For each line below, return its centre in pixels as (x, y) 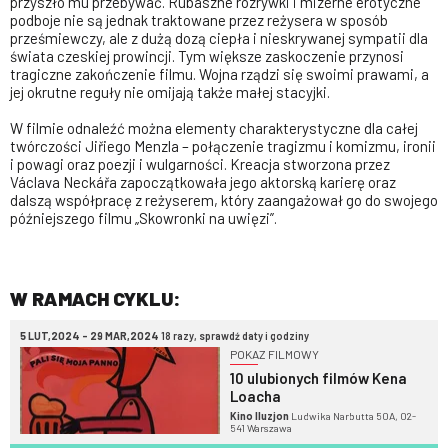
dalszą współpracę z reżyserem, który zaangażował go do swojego (224, 200)
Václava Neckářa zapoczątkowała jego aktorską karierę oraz (203, 182)
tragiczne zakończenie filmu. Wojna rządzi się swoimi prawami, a (219, 74)
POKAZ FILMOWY (274, 354)
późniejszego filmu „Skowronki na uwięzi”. (143, 218)
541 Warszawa (261, 427)
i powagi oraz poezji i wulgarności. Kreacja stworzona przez (200, 164)
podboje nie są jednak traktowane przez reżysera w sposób (199, 20)
